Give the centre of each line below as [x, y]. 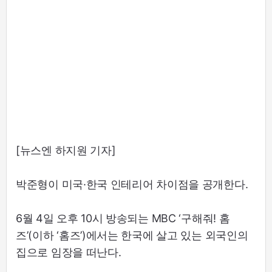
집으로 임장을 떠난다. [69, 252]
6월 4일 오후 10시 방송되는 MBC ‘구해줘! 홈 [123, 218]
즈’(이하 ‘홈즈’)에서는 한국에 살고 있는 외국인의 [132, 235]
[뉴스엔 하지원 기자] [66, 150]
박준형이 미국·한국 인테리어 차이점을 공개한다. [132, 184]
